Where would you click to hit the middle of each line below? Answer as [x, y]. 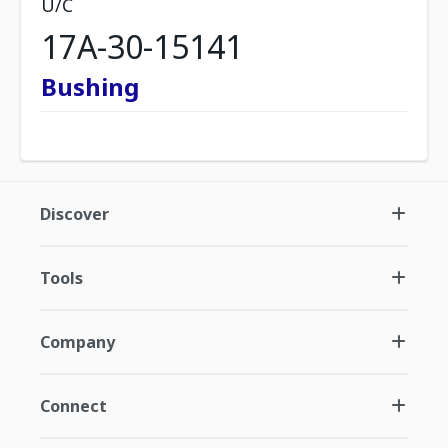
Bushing [90, 86]
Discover [74, 214]
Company [77, 342]
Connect [73, 406]
